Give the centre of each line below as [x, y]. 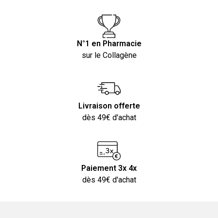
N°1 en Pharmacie [109, 43]
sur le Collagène [109, 55]
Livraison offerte [109, 106]
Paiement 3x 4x [109, 168]
